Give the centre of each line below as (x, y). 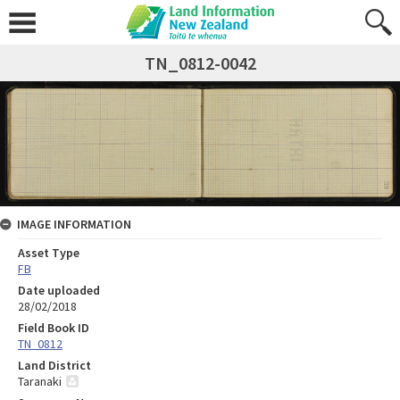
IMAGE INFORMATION (74, 225)
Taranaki (40, 382)
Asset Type (49, 253)
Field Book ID (54, 328)
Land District (54, 366)
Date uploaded (59, 291)
